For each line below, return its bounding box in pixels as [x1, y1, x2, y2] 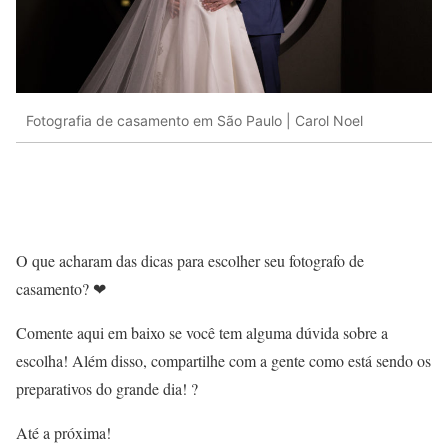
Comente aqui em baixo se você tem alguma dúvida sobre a [16, 321, 388, 343]
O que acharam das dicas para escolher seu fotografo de [16, 249, 364, 271]
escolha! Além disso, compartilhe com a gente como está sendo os [16, 349, 431, 371]
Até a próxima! [16, 421, 111, 443]
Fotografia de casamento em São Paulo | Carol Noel [26, 112, 363, 130]
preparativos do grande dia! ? [16, 377, 198, 399]
